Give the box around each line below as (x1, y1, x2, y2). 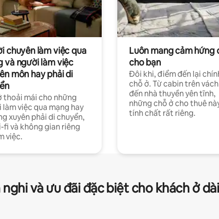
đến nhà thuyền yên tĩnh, (129, 88, 216, 99)
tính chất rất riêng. (129, 108, 196, 119)
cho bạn (129, 57, 161, 68)
